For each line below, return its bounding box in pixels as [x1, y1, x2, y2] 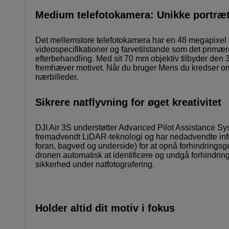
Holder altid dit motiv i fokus [35, 202, 175, 214]
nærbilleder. [35, 73, 78, 82]
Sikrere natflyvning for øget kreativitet [35, 97, 221, 108]
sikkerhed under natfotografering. [35, 160, 154, 169]
